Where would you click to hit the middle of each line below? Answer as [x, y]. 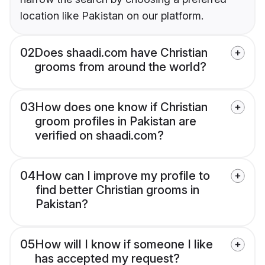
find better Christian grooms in [117, 190]
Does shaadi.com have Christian [121, 53]
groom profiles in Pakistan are [116, 122]
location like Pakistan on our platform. [112, 16]
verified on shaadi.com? [99, 136]
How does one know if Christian [121, 107]
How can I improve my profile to [123, 176]
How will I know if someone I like [124, 245]
